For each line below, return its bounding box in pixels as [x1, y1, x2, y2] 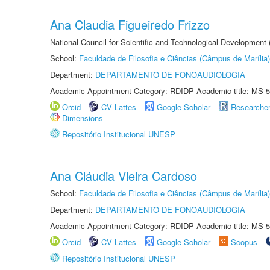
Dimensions [62, 112, 103, 124]
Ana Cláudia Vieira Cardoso [50, 167, 197, 184]
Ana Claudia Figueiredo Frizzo [50, 16, 210, 33]
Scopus [231, 236, 257, 248]
